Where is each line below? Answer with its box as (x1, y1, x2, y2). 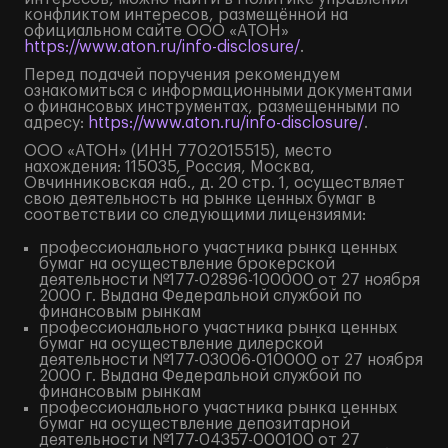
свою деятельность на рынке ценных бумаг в (24, 191, 376, 207)
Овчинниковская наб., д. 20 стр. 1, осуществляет (24, 175, 405, 191)
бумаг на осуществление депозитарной (39, 416, 350, 432)
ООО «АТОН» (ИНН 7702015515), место (24, 143, 332, 159)
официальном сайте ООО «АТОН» (24, 23, 289, 39)
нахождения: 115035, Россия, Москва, (24, 159, 315, 175)
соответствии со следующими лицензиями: (24, 207, 366, 223)
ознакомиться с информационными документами (24, 83, 412, 99)
